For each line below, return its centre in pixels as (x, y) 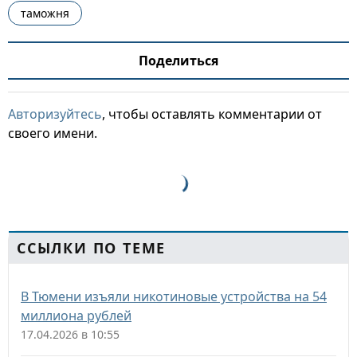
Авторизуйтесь (55, 114)
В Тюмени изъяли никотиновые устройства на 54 (174, 296)
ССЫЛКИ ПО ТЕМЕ (92, 248)
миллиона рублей (76, 316)
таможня (45, 13)
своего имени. (53, 133)
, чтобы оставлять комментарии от (212, 114)
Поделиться (178, 61)
